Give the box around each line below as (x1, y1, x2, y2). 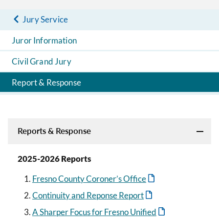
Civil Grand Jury (12, 56, 71, 66)
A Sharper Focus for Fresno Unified (32, 207, 156, 218)
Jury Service (22, 14, 68, 24)
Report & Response (12, 77, 81, 88)
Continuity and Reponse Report (32, 190, 144, 201)
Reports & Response (18, 126, 91, 136)
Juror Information (12, 35, 77, 45)
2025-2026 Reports (18, 153, 91, 164)
